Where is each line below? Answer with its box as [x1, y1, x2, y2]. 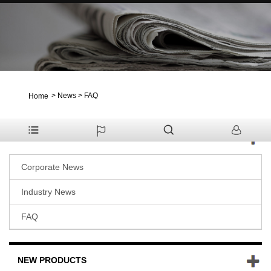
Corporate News [21, 162, 83, 172]
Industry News [21, 186, 76, 197]
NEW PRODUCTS [18, 255, 87, 265]
